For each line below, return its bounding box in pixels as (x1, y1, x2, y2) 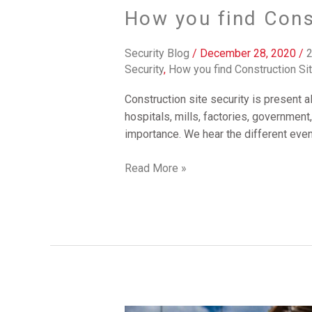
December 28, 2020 (199, 47, 299, 60)
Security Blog (124, 47, 189, 60)
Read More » (124, 162, 187, 175)
